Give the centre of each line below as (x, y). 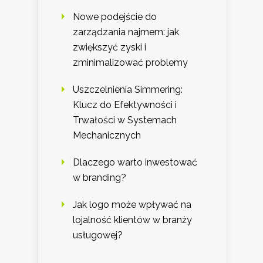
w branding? (100, 177)
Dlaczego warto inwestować (135, 162)
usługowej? (98, 235)
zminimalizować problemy (130, 62)
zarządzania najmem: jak (126, 32)
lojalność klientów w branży (132, 220)
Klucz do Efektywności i (125, 104)
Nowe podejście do (115, 16)
